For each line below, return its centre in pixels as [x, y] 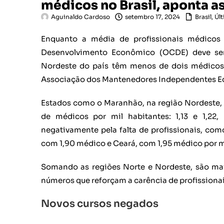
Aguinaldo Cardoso [80, 16]
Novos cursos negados [100, 203]
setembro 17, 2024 [152, 16]
